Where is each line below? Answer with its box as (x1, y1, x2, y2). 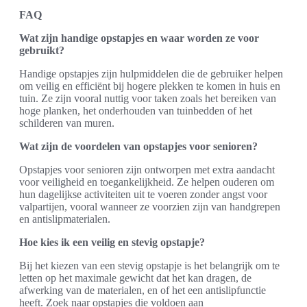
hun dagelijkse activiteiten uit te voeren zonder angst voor (19, 188, 267, 200)
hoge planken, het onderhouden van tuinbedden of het (19, 105, 252, 116)
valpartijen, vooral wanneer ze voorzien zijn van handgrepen (19, 201, 280, 212)
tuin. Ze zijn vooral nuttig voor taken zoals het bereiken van (19, 93, 276, 104)
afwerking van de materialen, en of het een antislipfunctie (19, 284, 266, 296)
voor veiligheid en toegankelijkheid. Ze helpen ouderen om (19, 176, 274, 188)
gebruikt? (19, 45, 64, 56)
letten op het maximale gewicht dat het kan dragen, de (19, 272, 251, 284)
